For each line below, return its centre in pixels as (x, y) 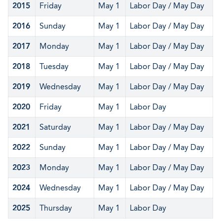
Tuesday (54, 66)
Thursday (56, 208)
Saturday (55, 127)
